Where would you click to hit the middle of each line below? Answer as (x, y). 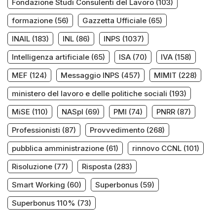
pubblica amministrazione (58, 148)
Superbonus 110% (44, 203)
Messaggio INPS (90, 75)
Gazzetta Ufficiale (114, 20)
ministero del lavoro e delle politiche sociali (90, 93)
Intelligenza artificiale (51, 57)
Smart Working (38, 184)
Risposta (97, 166)
